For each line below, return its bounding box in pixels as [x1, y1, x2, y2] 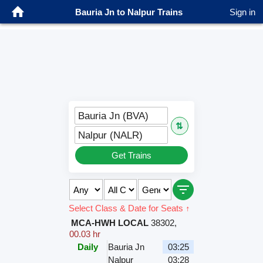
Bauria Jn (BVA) [78, 110, 149, 122]
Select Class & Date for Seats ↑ [69, 203, 191, 214]
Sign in [230, 6, 255, 17]
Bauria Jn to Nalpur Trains [75, 6, 183, 17]
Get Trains [112, 150, 151, 161]
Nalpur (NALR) [78, 130, 143, 141]
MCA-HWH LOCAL [71, 218, 149, 228]
